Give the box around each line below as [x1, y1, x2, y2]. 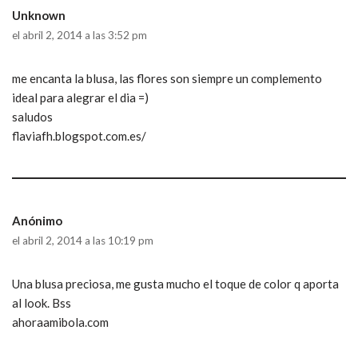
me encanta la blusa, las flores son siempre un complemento [12, 71, 322, 86]
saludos [12, 109, 53, 124]
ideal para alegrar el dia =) [12, 90, 149, 105]
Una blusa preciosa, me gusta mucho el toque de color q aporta [12, 276, 339, 291]
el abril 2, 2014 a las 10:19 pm [12, 234, 153, 247]
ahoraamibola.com [12, 315, 109, 329]
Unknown [12, 8, 66, 22]
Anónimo [12, 213, 62, 228]
